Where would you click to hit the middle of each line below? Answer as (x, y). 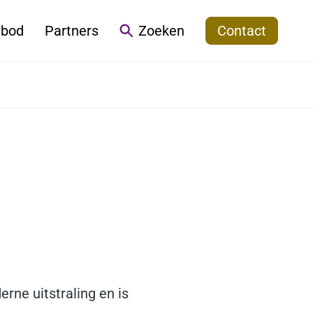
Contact (242, 31)
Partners (72, 31)
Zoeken (161, 31)
